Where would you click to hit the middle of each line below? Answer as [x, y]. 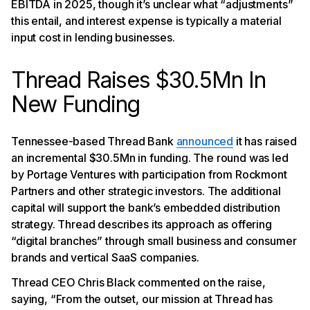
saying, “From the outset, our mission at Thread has [142, 299]
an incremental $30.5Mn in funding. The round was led [150, 157]
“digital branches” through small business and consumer [154, 240]
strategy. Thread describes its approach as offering [142, 224]
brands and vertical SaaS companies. [105, 257]
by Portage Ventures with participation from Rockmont [149, 174]
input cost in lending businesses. [93, 37]
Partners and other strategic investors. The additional [146, 191]
